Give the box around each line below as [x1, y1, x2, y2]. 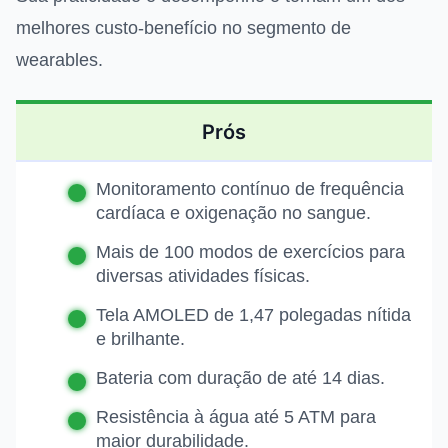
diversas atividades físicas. [96, 266, 310, 287]
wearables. [16, 50, 103, 71]
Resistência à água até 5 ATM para [96, 407, 376, 428]
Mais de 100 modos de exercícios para [96, 242, 405, 263]
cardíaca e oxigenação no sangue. [96, 203, 371, 224]
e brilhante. [96, 329, 185, 350]
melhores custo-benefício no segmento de [16, 18, 351, 39]
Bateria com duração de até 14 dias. [96, 368, 385, 389]
